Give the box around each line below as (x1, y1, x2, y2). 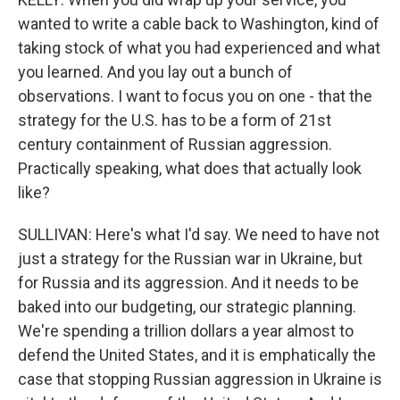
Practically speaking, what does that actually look (18, 159, 362, 178)
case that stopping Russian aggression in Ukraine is (18, 370, 382, 388)
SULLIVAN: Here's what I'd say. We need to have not (18, 225, 379, 244)
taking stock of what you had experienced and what (18, 38, 380, 57)
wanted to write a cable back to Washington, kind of (18, 14, 379, 33)
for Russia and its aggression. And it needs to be (18, 273, 359, 292)
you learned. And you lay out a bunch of (18, 62, 293, 81)
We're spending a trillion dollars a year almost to (18, 321, 354, 340)
